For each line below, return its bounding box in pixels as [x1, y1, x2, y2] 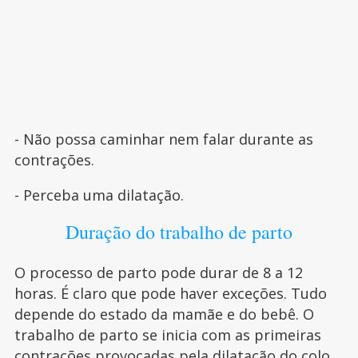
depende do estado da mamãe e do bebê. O [14, 304, 314, 324]
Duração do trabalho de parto [65, 219, 292, 245]
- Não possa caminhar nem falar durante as [14, 129, 313, 149]
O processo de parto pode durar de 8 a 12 [14, 263, 303, 283]
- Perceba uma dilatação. [14, 185, 184, 205]
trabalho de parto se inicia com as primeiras [14, 325, 321, 345]
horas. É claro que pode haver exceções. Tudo [14, 284, 327, 304]
